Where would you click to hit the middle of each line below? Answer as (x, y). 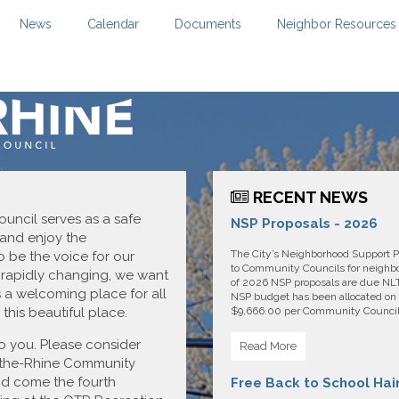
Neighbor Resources (337, 24)
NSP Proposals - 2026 (304, 224)
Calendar (113, 24)
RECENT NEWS (309, 197)
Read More (268, 346)
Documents (208, 24)
